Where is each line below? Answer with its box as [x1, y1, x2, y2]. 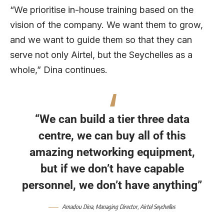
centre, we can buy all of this [38, 129, 186, 142]
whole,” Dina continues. [10, 64, 107, 75]
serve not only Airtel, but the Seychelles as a [10, 49, 192, 60]
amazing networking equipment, [29, 145, 195, 159]
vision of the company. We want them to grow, [10, 19, 203, 30]
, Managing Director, [93, 203, 140, 211]
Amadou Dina [62, 203, 93, 211]
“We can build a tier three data [34, 112, 189, 126]
